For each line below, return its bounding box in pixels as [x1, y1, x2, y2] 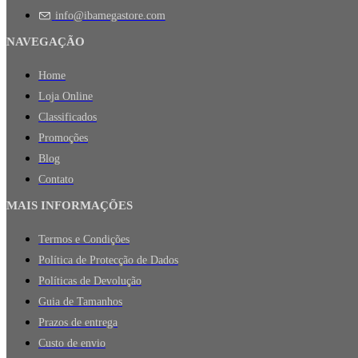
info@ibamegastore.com [54, 9, 165, 22]
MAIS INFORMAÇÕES [6, 198, 133, 212]
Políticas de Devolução [38, 274, 141, 287]
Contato [38, 173, 74, 185]
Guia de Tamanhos [38, 295, 122, 308]
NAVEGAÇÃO [6, 34, 85, 48]
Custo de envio [38, 336, 105, 349]
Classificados [38, 110, 97, 123]
